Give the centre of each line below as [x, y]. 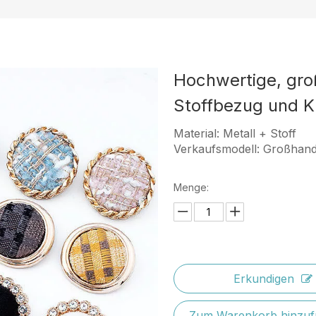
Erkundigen [263, 279]
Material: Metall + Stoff [235, 133]
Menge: [191, 187]
